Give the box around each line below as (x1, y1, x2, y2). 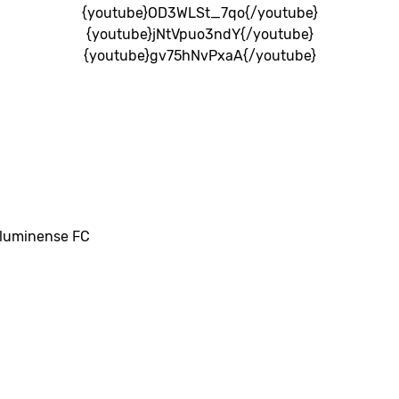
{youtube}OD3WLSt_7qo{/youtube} (81, 4, 318, 21)
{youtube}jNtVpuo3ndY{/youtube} (85, 25, 313, 43)
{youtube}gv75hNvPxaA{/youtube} (83, 46, 316, 64)
